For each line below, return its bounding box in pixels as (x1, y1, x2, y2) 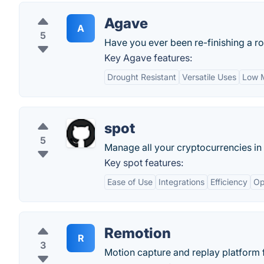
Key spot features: (104, 157, 183, 169)
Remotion (104, 225, 171, 242)
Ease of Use (107, 177, 153, 187)
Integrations (159, 177, 204, 187)
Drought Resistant (107, 72, 176, 82)
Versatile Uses (182, 72, 236, 82)
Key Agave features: (104, 52, 192, 64)
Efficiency (210, 177, 247, 187)
